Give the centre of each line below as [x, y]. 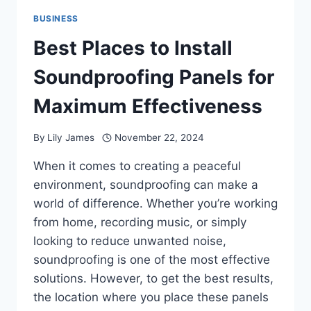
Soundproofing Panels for [154, 77]
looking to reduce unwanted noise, [130, 241]
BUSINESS [56, 19]
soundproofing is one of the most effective [152, 259]
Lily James [71, 137]
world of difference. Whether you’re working [155, 203]
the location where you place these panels [151, 297]
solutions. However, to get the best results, [153, 278]
